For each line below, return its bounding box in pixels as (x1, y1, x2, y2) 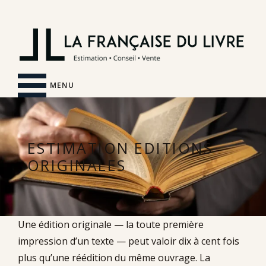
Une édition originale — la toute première (18, 217, 204, 231)
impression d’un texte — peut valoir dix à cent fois (18, 234, 239, 248)
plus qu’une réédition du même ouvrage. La (18, 251, 210, 264)
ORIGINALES (27, 154, 126, 175)
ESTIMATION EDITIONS (27, 137, 213, 158)
